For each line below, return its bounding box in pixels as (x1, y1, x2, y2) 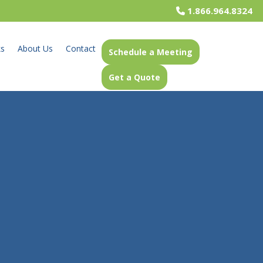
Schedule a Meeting (109, 46, 193, 58)
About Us (18, 42, 53, 54)
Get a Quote (109, 71, 161, 83)
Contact (66, 42, 96, 54)
